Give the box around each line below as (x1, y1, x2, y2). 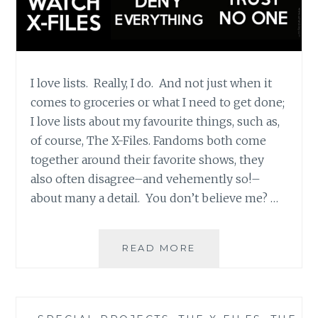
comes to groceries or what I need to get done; (31, 94, 285, 109)
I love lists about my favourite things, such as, (31, 114, 280, 128)
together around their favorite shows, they (31, 152, 265, 167)
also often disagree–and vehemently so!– (31, 171, 261, 186)
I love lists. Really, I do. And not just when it (31, 75, 273, 90)
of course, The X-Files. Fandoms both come (31, 133, 267, 148)
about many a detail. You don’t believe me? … (31, 190, 279, 205)
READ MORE (122, 241, 196, 253)
